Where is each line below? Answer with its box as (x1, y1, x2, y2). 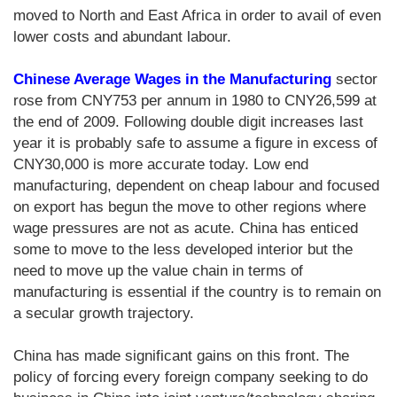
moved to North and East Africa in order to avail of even (13, 6, 381, 24)
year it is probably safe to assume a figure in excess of (13, 134, 378, 152)
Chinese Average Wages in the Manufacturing (13, 70, 331, 88)
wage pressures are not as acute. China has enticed (13, 219, 358, 237)
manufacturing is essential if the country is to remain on (13, 283, 381, 300)
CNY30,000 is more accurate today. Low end (13, 155, 308, 173)
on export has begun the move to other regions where (13, 198, 366, 215)
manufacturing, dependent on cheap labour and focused (13, 176, 379, 194)
